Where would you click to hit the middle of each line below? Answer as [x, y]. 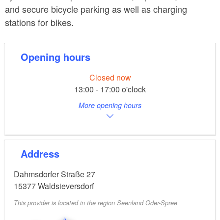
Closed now [110, 78]
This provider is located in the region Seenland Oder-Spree [96, 203]
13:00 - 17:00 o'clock [110, 89]
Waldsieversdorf [66, 186]
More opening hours [110, 105]
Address [43, 154]
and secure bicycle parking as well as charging [96, 9]
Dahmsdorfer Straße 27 [55, 174]
